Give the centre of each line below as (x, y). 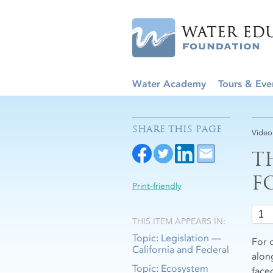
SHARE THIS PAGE (177, 129)
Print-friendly (157, 186)
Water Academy (169, 84)
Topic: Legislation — (177, 238)
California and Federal (181, 250)
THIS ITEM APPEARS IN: (179, 221)
